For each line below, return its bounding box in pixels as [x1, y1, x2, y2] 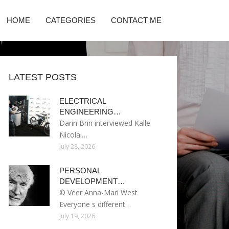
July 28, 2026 [59, 142, 95, 151]
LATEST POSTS [9, 72, 77, 82]
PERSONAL [59, 166, 101, 175]
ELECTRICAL [59, 97, 106, 105]
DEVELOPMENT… [59, 177, 125, 186]
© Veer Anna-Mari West [59, 188, 138, 197]
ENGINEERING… [59, 107, 121, 116]
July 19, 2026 [59, 212, 95, 220]
